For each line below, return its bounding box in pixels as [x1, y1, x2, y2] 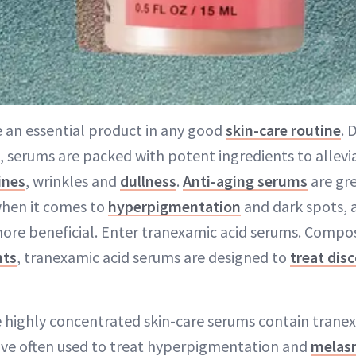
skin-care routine [226, 120, 341, 141]
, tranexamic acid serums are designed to [17, 247, 290, 268]
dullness [120, 171, 176, 192]
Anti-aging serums [183, 171, 308, 192]
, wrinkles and [25, 171, 120, 192]
